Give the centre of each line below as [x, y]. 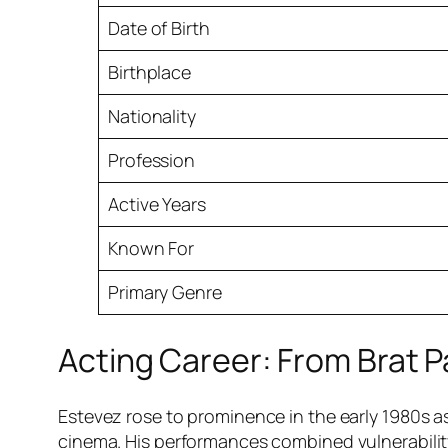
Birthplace [149, 72]
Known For [151, 248]
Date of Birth [159, 28]
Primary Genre [165, 292]
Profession [151, 160]
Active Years [157, 204]
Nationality [152, 116]
